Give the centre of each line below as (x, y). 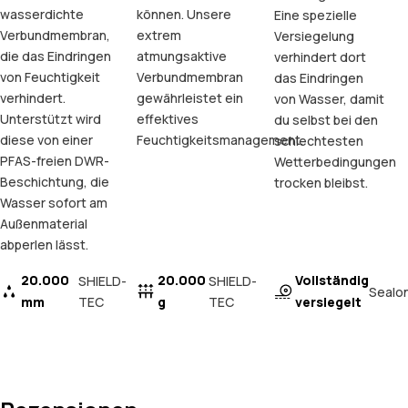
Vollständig (331, 280)
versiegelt (328, 302)
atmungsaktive (182, 56)
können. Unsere (184, 15)
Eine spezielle (315, 15)
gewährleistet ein (190, 98)
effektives (168, 119)
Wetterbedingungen (335, 162)
